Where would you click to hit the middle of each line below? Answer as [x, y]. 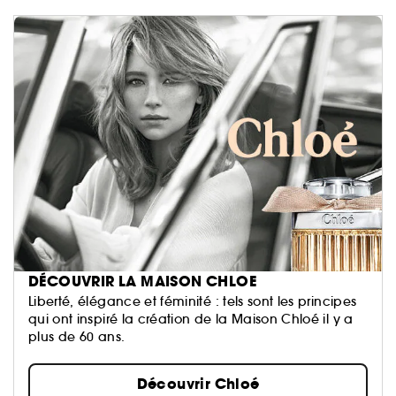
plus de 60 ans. [77, 336]
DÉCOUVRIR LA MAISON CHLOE [142, 281]
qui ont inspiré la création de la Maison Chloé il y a [191, 319]
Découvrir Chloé [198, 384]
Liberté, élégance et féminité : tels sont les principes [193, 301]
